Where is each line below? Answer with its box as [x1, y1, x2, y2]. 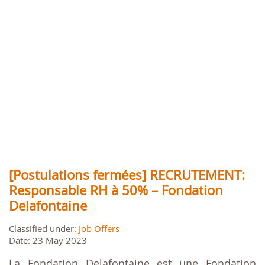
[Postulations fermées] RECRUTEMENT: [9, 166, 245, 184]
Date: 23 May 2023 [9, 234, 87, 247]
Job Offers [79, 222, 119, 235]
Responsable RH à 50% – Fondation [9, 182, 223, 199]
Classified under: [9, 222, 79, 235]
